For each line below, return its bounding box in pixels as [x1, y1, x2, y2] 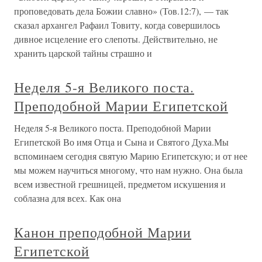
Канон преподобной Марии [14, 223, 192, 242]
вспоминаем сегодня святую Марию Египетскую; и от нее [14, 150, 247, 162]
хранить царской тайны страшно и [14, 47, 152, 59]
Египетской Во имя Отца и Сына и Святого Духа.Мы [14, 136, 229, 148]
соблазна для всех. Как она [14, 192, 121, 204]
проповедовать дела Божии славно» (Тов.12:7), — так [14, 5, 229, 17]
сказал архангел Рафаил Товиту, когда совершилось [14, 19, 220, 31]
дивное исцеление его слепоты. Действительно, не [14, 33, 218, 45]
